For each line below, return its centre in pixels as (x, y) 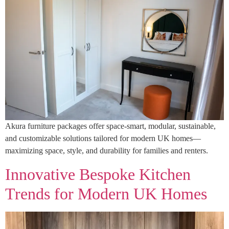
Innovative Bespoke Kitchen (98, 174)
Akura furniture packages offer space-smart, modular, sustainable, (110, 126)
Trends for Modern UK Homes (106, 193)
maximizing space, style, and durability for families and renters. (107, 151)
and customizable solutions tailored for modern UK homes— (103, 139)
